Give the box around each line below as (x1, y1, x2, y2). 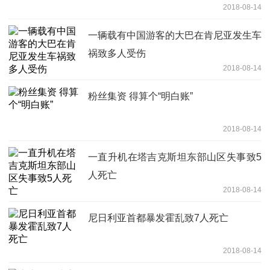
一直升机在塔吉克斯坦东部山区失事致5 (88, 151, 262, 162)
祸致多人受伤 (88, 48, 146, 58)
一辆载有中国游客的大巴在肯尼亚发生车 (88, 30, 262, 40)
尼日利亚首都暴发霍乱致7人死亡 (88, 212, 228, 223)
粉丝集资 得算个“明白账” (88, 90, 193, 101)
